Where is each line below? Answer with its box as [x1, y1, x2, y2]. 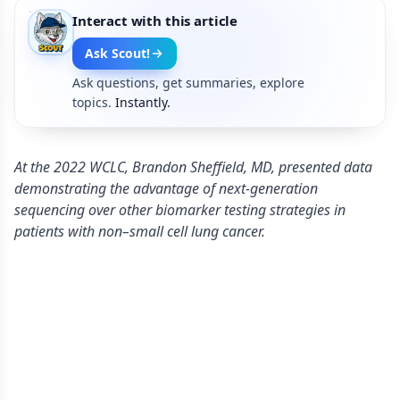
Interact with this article [72, 12, 238, 29]
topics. [72, 94, 112, 111]
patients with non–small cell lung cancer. [14, 221, 265, 241]
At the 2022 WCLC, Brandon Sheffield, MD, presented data [14, 157, 372, 177]
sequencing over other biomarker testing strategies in [14, 200, 346, 220]
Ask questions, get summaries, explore [72, 74, 304, 91]
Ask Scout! [85, 45, 150, 62]
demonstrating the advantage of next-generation [14, 179, 318, 198]
